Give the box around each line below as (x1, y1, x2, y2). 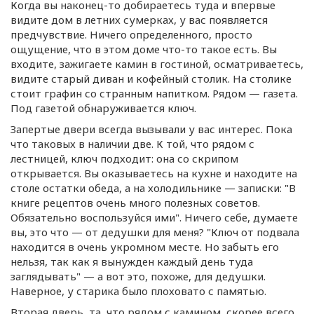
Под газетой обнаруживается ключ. (11, 101, 196, 115)
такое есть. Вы (198, 42, 277, 56)
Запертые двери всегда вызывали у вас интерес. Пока (11, 122, 292, 136)
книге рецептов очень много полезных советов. (11, 196, 260, 210)
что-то (163, 42, 198, 56)
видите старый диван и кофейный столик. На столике (11, 71, 292, 86)
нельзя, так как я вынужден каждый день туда (11, 254, 253, 268)
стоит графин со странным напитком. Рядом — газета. (11, 86, 298, 100)
